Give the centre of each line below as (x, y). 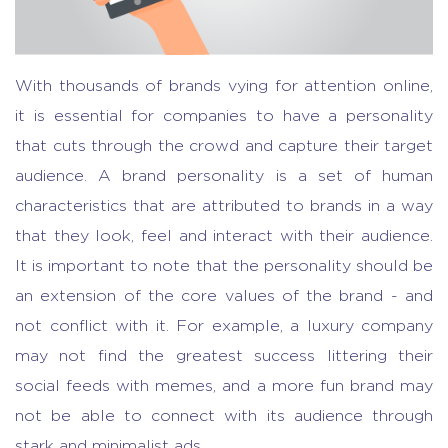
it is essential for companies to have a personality (224, 116)
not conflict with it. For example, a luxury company (224, 326)
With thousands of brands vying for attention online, (224, 86)
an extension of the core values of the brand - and (224, 296)
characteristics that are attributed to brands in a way (224, 206)
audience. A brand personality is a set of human (224, 176)
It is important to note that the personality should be (224, 266)
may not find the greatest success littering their (224, 356)
